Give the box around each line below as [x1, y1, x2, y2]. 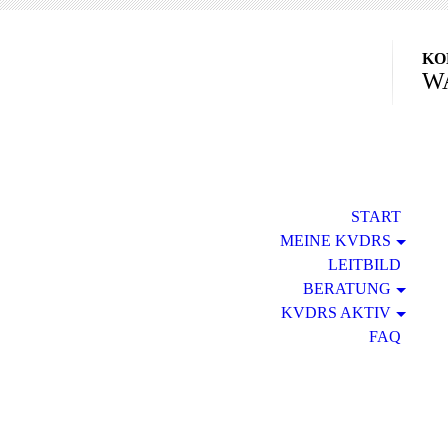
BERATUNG [302, 280, 391, 297]
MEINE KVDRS [279, 232, 391, 249]
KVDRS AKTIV [280, 304, 391, 321]
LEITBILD [327, 256, 401, 273]
